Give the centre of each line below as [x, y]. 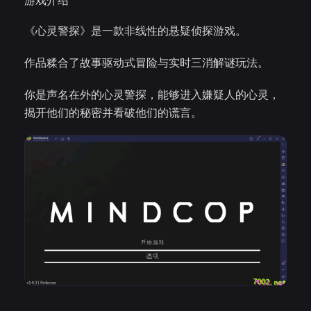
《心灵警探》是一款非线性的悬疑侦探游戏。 [135, 31]
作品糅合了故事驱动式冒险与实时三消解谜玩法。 [146, 62]
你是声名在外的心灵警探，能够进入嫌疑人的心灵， [152, 94]
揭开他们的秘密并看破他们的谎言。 [113, 112]
